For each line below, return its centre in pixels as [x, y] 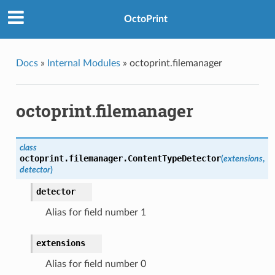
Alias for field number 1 [95, 212]
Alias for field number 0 [95, 264]
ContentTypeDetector [174, 158]
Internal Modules [83, 63]
